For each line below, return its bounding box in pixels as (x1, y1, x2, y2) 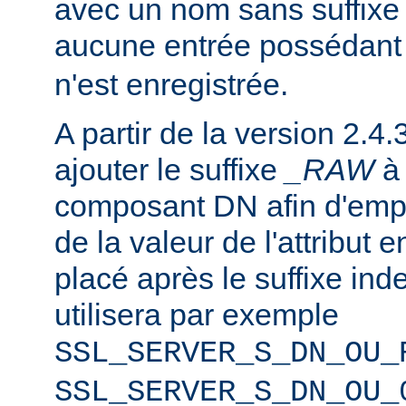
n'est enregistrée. (54, 66, 288, 101)
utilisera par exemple (54, 296, 339, 332)
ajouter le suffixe (54, 151, 285, 187)
